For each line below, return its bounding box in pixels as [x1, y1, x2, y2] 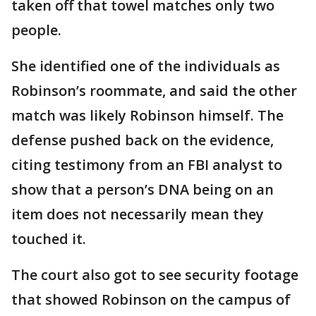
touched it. [11, 229, 86, 249]
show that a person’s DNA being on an [11, 180, 274, 200]
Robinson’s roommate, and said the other [11, 81, 297, 101]
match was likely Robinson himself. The [11, 106, 284, 126]
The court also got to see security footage [11, 265, 298, 285]
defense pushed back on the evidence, [11, 130, 274, 150]
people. [11, 20, 61, 40]
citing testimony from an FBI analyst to [11, 155, 282, 175]
